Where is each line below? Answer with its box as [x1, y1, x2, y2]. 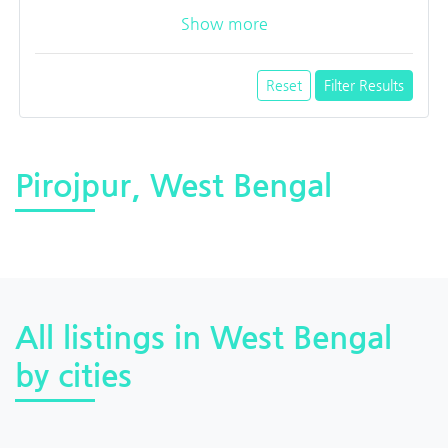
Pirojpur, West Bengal [15, 166, 332, 203]
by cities [15, 356, 132, 393]
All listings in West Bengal [15, 318, 392, 355]
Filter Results [324, 76, 404, 93]
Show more [180, 13, 268, 33]
